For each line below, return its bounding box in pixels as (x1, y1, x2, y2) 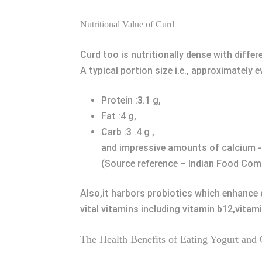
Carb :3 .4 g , (101, 126, 154, 137)
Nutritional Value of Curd (80, 19, 174, 29)
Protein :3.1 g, (101, 95, 161, 106)
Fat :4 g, (101, 111, 136, 122)
